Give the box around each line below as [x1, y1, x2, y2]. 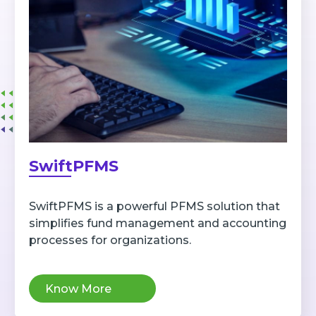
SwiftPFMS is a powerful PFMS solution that [28, 200, 280, 214]
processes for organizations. [28, 233, 191, 248]
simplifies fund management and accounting [28, 217, 286, 231]
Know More [44, 281, 111, 296]
